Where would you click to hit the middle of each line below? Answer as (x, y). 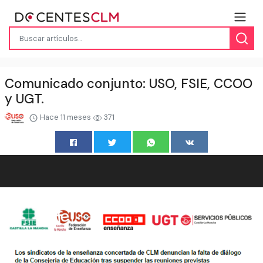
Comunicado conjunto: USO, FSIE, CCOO (129, 84)
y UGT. (24, 99)
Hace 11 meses (65, 117)
